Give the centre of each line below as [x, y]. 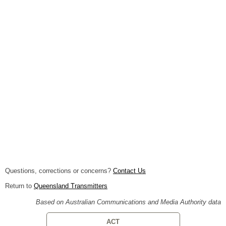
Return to [19, 186]
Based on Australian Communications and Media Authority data [128, 202]
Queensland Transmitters [71, 186]
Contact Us [129, 171]
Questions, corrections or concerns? [59, 171]
